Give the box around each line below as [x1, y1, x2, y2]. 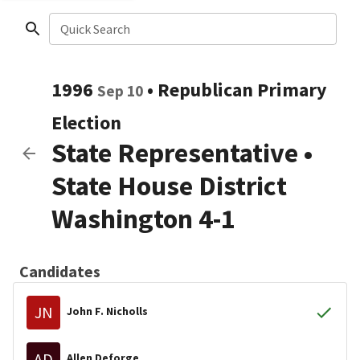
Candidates [19, 261, 100, 281]
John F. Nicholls [67, 303, 148, 318]
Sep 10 [97, 81, 143, 100]
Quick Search [59, 21, 130, 37]
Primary [257, 77, 327, 102]
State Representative [51, 136, 298, 170]
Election [51, 110, 121, 135]
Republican [157, 77, 253, 102]
